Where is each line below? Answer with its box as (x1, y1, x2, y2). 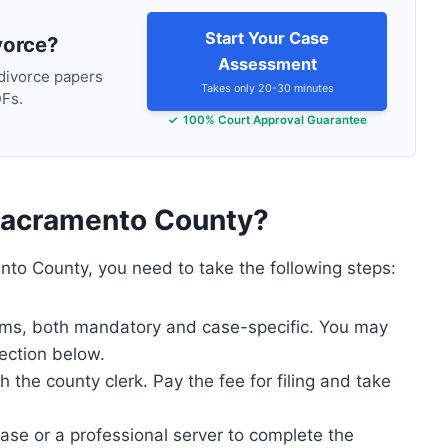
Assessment (217, 54, 317, 75)
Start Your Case (205, 28, 330, 49)
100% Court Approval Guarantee (182, 112, 367, 127)
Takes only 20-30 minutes (200, 81, 334, 96)
